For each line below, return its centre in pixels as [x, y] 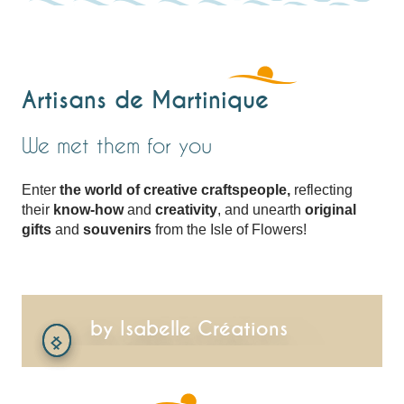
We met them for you [117, 145]
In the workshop [188, 303]
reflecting [321, 189]
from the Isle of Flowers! [229, 229]
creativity [186, 209]
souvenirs [117, 229]
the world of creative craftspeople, [175, 189]
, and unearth [261, 209]
